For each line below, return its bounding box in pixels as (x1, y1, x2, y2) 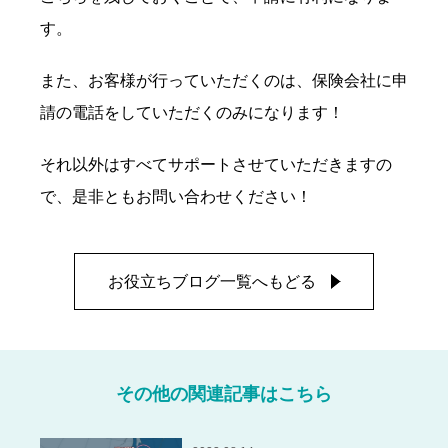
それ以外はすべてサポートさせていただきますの (40, 156, 392, 174)
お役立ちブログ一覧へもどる (107, 273, 316, 291)
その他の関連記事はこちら (116, 384, 332, 405)
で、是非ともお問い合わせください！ (40, 188, 312, 206)
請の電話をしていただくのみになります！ (40, 104, 344, 122)
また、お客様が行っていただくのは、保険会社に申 (40, 72, 408, 90)
